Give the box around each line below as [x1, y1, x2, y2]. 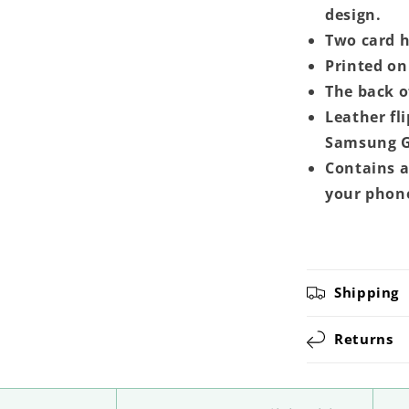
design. [325, 5, 382, 25]
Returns [334, 330, 393, 348]
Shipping [334, 283, 399, 301]
